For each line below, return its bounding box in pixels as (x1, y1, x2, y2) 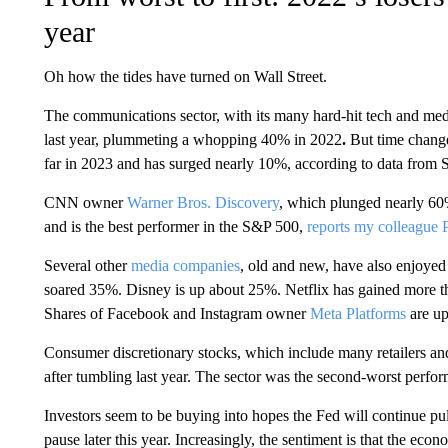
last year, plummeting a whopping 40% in (43, 131, 306, 148)
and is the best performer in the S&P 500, (43, 218, 307, 235)
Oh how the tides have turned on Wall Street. (43, 68, 327, 85)
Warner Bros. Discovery (126, 194, 279, 211)
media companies (130, 257, 240, 274)
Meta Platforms (309, 305, 406, 322)
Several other (43, 257, 131, 274)
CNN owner (43, 194, 127, 211)
